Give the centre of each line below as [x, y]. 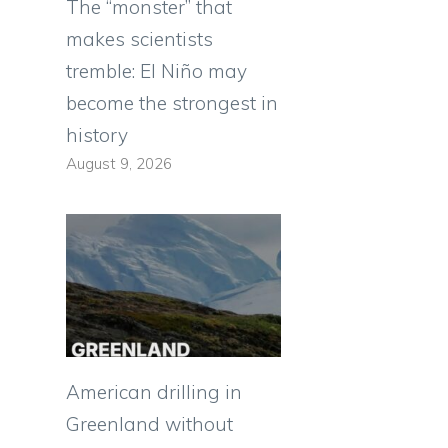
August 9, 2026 [119, 164]
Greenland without [149, 424]
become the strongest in [172, 103]
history [97, 135]
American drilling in [154, 392]
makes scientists [139, 39]
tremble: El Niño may [156, 71]
